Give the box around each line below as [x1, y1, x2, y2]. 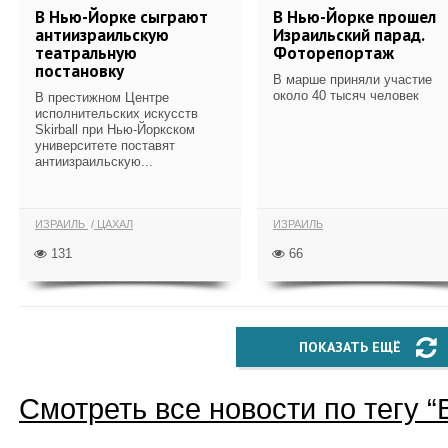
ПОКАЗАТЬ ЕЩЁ [299, 338, 401, 356]
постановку [35, 59, 124, 82]
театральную [35, 41, 137, 64]
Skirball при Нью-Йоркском [35, 121, 195, 137]
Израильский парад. [273, 23, 424, 46]
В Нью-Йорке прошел [273, 5, 436, 28]
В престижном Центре [35, 89, 169, 105]
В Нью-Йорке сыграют [35, 5, 208, 28]
